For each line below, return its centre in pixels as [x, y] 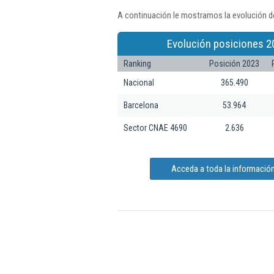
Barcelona [141, 105]
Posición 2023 [234, 63]
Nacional [139, 82]
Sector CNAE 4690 [155, 128]
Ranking [137, 63]
